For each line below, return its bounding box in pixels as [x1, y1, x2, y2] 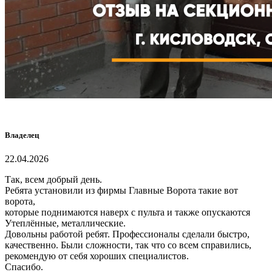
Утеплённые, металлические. [5, 218, 126, 229]
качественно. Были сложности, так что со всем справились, [5, 240, 251, 251]
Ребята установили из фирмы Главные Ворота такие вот [5, 185, 238, 196]
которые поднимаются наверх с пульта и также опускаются [5, 207, 250, 218]
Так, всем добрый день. [5, 174, 102, 185]
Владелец [5, 131, 39, 140]
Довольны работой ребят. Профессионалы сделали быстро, [5, 229, 250, 240]
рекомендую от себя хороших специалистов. [5, 251, 189, 262]
